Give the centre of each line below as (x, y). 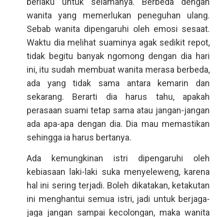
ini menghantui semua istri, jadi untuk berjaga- (118, 199)
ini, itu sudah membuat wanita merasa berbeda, (118, 70)
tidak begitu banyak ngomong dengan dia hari (118, 56)
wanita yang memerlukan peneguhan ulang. (118, 15)
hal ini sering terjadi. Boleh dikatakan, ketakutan (118, 185)
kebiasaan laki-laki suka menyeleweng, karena (118, 172)
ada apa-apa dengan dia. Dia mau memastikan (118, 124)
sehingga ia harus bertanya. (79, 137)
